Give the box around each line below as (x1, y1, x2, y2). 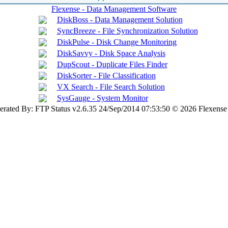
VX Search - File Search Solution (56, 82, 165, 91)
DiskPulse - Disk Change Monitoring (56, 37, 177, 46)
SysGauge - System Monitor (56, 93, 148, 102)
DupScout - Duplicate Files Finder (56, 60, 167, 69)
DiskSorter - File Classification (56, 71, 156, 80)
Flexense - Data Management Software (51, 4, 177, 13)
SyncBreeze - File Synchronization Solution (56, 26, 198, 35)
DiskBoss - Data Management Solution (56, 15, 183, 24)
